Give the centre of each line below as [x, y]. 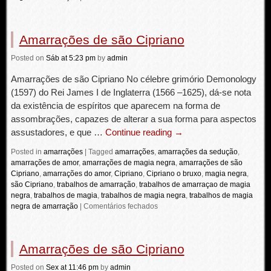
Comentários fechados [120, 206]
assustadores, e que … [58, 132]
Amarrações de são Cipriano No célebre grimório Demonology [133, 79]
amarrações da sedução [198, 152]
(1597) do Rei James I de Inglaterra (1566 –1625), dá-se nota [131, 92]
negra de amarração [44, 206]
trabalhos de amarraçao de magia [194, 184]
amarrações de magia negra [129, 163]
